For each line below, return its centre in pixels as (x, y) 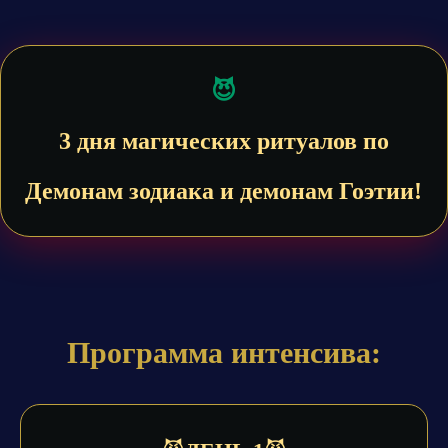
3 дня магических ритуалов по (223, 141)
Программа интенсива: (224, 352)
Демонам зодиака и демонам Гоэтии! (223, 191)
